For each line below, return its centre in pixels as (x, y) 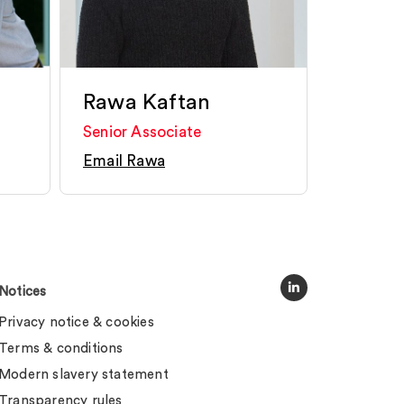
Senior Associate (142, 132)
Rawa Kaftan (147, 103)
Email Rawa (124, 161)
